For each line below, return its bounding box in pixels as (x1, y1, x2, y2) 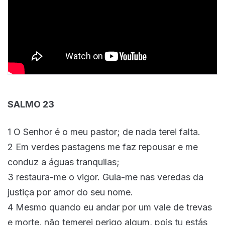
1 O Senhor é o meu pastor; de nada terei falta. (8, 127, 200, 138)
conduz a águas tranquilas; (8, 157, 120, 168)
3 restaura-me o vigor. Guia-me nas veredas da (8, 172, 203, 183)
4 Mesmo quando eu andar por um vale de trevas (8, 202, 212, 213)
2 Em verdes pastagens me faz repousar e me (8, 142, 198, 153)
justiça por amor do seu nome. (8, 187, 133, 198)
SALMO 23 (8, 99, 54, 110)
